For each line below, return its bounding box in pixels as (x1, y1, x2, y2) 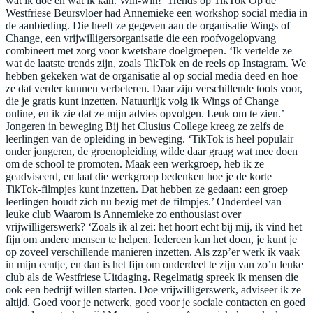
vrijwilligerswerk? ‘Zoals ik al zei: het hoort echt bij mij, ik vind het (6, 220, 302, 233)
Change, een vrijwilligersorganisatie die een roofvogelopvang (6, 31, 276, 44)
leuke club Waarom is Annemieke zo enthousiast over (6, 208, 241, 220)
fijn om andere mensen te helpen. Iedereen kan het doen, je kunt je (6, 233, 297, 245)
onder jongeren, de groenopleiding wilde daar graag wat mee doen (6, 145, 298, 157)
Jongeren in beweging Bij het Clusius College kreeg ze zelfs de (6, 119, 284, 132)
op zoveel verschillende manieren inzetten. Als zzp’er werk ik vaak (6, 245, 300, 258)
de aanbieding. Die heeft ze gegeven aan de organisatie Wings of (6, 19, 290, 31)
